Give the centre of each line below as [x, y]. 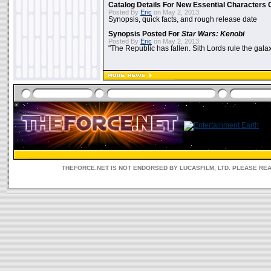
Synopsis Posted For [145, 34]
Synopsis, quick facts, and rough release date [183, 19]
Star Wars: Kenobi [213, 34]
